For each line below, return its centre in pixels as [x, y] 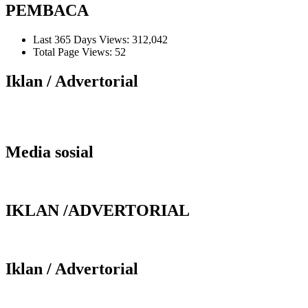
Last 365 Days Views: [82, 40]
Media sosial [49, 152]
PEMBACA [47, 11]
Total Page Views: [74, 52]
